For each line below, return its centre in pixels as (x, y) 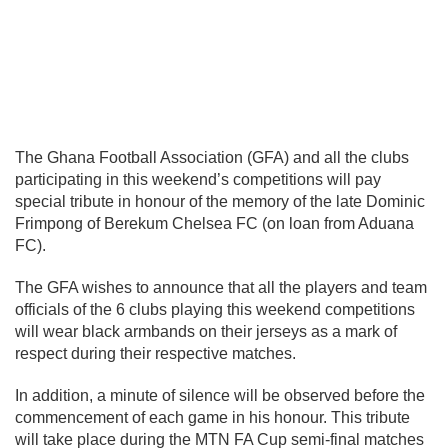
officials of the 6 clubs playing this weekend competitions (215, 310)
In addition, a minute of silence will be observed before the (220, 396)
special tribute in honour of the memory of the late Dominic (220, 202)
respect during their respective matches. (155, 354)
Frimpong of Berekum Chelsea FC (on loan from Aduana (214, 224)
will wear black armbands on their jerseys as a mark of (206, 332)
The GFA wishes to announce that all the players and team (221, 288)
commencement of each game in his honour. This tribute (212, 418)
